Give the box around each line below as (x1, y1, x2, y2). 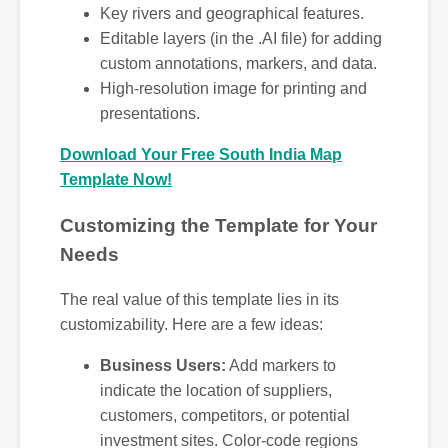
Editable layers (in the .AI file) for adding (100, 29, 382, 47)
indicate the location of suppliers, (100, 382, 332, 400)
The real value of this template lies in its (60, 291, 339, 309)
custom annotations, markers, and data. (100, 54, 377, 72)
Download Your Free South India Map (60, 145, 342, 163)
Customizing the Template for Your (60, 214, 377, 236)
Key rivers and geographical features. (100, 4, 364, 22)
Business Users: (100, 357, 226, 375)
